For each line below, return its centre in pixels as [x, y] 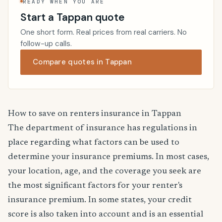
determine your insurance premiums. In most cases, [109, 157]
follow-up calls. [46, 44]
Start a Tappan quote [72, 17]
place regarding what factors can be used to [94, 143]
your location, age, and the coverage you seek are [105, 172]
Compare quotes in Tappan [83, 62]
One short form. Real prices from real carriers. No [104, 32]
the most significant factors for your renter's [95, 186]
